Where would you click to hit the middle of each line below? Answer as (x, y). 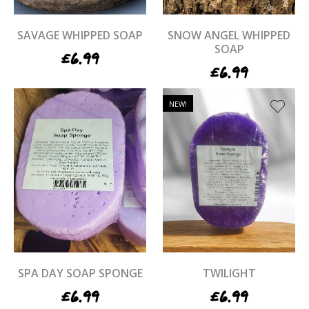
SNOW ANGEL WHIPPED (229, 36)
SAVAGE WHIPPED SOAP (80, 36)
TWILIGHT (229, 273)
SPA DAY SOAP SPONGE (80, 273)
